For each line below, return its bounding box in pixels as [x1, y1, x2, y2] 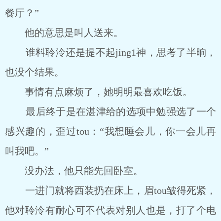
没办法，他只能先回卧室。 [5, 165, 143, 176]
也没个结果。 [5, 67, 64, 77]
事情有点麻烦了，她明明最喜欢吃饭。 [5, 86, 192, 97]
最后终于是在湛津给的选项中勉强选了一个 [5, 106, 216, 117]
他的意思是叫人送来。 [5, 27, 123, 38]
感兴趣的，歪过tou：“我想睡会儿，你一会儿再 [5, 126, 216, 137]
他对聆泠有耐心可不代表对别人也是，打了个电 [5, 205, 216, 216]
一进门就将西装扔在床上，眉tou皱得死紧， [5, 185, 216, 196]
